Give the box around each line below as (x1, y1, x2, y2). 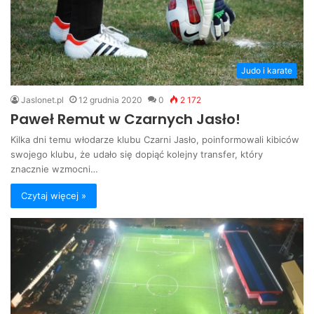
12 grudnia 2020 (78, 94, 142, 105)
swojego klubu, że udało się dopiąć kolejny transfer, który (11, 148, 263, 160)
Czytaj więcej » (21, 189, 86, 201)
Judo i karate (241, 64, 292, 76)
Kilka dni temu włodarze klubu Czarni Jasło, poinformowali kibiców (11, 133, 299, 145)
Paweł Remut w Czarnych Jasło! (11, 109, 240, 129)
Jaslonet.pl (21, 94, 64, 105)
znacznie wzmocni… (11, 163, 98, 175)
